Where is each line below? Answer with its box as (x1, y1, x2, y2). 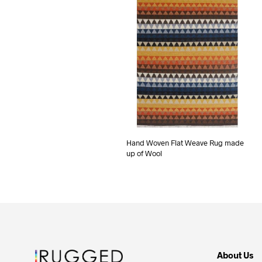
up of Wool (126, 148, 162, 158)
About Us (217, 249, 253, 260)
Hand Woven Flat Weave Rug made (126, 137, 244, 147)
